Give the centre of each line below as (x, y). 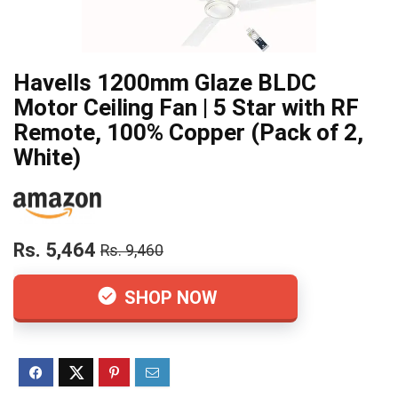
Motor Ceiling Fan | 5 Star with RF (186, 107)
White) (47, 157)
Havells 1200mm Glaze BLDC (165, 83)
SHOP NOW (169, 298)
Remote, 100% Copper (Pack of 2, (188, 132)
